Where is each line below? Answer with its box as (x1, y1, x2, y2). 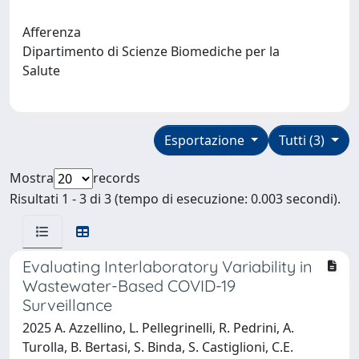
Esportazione (163, 131, 248, 149)
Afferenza (22, 22, 81, 41)
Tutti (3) (279, 131, 329, 149)
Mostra (10, 168, 54, 187)
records (93, 168, 140, 187)
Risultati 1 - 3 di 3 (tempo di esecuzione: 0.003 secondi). (10, 189, 341, 208)
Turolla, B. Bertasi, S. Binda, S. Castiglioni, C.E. (22, 337, 293, 356)
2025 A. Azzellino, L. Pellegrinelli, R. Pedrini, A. (22, 318, 294, 337)
